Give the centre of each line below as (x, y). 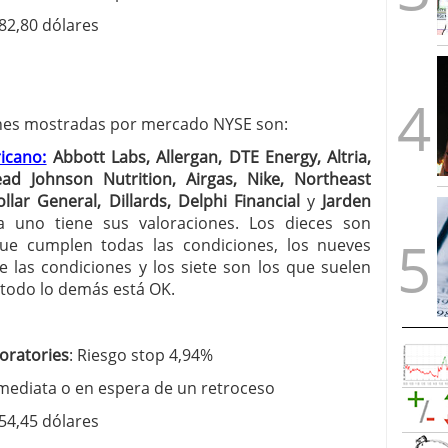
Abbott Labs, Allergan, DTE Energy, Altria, (212, 157)
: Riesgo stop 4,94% (141, 355)
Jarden (343, 201)
